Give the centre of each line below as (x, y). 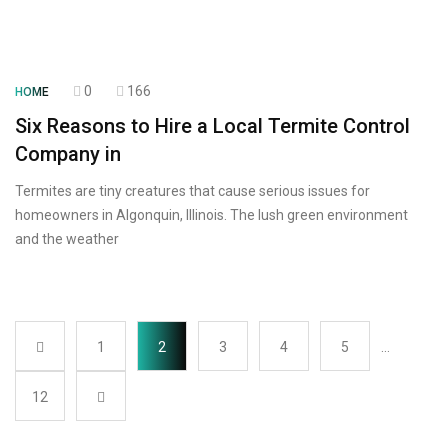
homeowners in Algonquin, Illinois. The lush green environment (211, 215)
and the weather (67, 239)
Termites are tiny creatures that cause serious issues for (192, 191)
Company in (68, 154)
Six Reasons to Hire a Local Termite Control (212, 126)
